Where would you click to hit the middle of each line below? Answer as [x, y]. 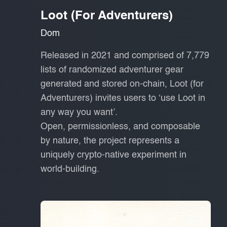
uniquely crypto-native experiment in [113, 155]
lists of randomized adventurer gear [112, 70]
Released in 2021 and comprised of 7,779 [125, 55]
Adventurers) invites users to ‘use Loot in [123, 98]
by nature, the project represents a [110, 141]
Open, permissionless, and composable [120, 126]
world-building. [70, 169]
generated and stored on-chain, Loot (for [122, 84]
